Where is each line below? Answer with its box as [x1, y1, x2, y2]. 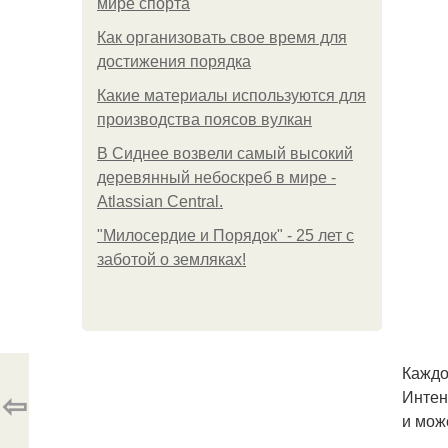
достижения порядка [97, 53, 251, 70]
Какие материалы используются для [97, 87, 366, 104]
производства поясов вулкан [97, 111, 312, 128]
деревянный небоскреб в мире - [97, 169, 336, 186]
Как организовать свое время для [97, 29, 347, 46]
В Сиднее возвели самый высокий [97, 145, 353, 162]
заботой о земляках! [97, 251, 246, 268]
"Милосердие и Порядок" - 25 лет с [97, 227, 354, 244]
